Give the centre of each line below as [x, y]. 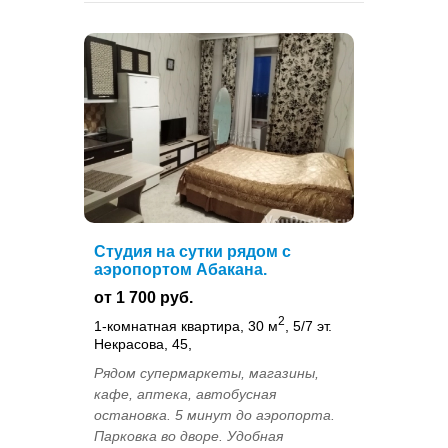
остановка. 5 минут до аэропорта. [214, 414]
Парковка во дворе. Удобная [188, 435]
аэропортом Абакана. [180, 269]
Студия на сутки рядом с [192, 251]
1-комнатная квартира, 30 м [186, 325]
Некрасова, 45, [143, 343]
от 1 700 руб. [143, 297]
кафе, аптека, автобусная [185, 393]
